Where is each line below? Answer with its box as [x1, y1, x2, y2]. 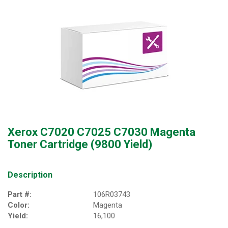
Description [8, 170, 52, 180]
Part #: [8, 190, 32, 199]
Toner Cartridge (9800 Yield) [8, 138, 152, 151]
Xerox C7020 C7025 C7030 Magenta [8, 126, 195, 138]
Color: [8, 201, 30, 210]
